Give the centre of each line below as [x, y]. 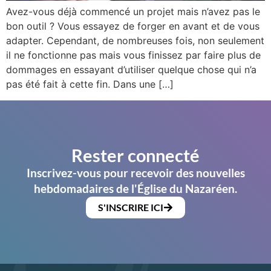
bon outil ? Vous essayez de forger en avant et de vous [133, 26]
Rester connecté [135, 155]
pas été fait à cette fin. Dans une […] [90, 84]
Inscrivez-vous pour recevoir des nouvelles [135, 172]
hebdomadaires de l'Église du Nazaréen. [135, 188]
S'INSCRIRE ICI [131, 207]
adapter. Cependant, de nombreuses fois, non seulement [135, 41]
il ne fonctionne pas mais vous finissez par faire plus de [133, 55]
